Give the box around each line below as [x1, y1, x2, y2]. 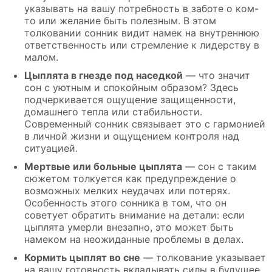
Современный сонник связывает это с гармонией [24, 117, 265, 130]
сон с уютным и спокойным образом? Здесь [24, 81, 239, 93]
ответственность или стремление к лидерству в [24, 38, 259, 51]
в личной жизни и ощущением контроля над [24, 129, 239, 142]
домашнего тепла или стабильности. [24, 105, 202, 118]
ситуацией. [24, 141, 78, 154]
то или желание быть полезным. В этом [24, 14, 216, 27]
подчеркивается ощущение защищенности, [24, 93, 236, 106]
